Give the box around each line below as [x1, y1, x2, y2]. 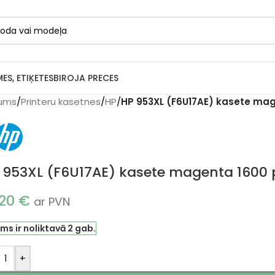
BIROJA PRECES [53, 71, 118, 84]
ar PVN [34, 193, 71, 210]
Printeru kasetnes [21, 95, 101, 108]
